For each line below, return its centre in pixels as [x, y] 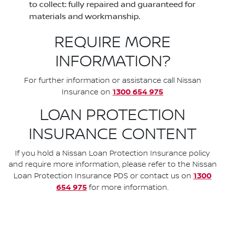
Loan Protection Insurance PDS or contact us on [103, 177]
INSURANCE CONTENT [113, 135]
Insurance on [87, 93]
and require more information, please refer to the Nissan [113, 165]
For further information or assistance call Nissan [113, 81]
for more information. [128, 188]
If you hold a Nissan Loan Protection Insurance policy [113, 154]
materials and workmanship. [85, 16]
